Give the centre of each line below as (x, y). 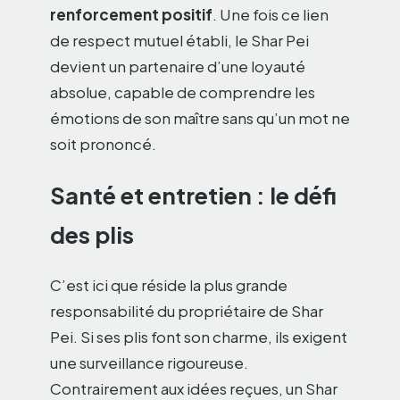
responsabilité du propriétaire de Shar (187, 311)
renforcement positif (131, 15)
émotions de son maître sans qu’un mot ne (200, 118)
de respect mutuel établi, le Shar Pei (179, 41)
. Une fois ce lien (271, 15)
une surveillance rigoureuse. (149, 363)
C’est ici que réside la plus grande (169, 285)
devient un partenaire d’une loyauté (178, 67)
